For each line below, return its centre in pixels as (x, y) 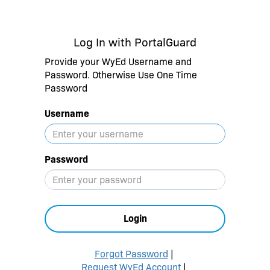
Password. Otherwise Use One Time (121, 75)
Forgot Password (131, 254)
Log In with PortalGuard (135, 42)
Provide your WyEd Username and (118, 62)
